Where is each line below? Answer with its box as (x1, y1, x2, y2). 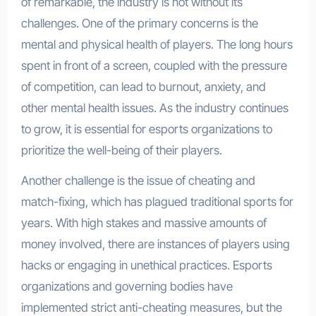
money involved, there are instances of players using (20, 237, 290, 252)
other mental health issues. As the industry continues (20, 101, 288, 116)
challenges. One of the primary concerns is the (20, 16, 258, 31)
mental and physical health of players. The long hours (20, 37, 293, 52)
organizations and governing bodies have (20, 279, 233, 294)
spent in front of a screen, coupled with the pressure (20, 59, 287, 73)
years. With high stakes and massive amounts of (20, 216, 267, 231)
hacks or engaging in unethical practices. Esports (20, 258, 272, 273)
